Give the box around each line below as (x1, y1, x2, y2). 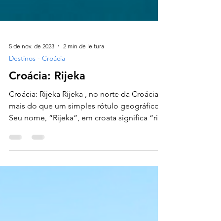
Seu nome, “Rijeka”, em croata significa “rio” (9, 156, 167, 166)
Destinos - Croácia (9, 97, 65, 106)
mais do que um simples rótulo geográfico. (9, 145, 161, 154)
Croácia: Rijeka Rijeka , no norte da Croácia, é (9, 133, 167, 142)
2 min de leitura (63, 85, 104, 93)
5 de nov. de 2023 (9, 85, 54, 93)
